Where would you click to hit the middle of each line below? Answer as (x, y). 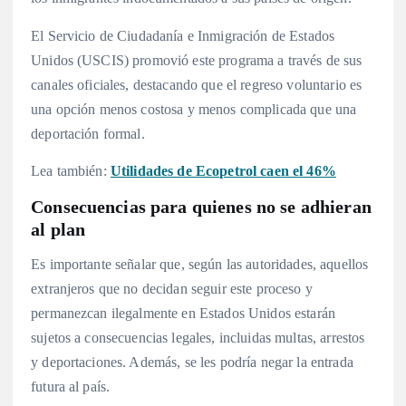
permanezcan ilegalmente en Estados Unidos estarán (183, 313)
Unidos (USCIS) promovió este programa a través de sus (197, 60)
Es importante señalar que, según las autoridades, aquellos (200, 264)
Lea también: (71, 170)
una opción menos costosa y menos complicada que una (194, 109)
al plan (58, 229)
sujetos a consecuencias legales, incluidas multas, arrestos (198, 337)
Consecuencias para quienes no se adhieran (201, 206)
